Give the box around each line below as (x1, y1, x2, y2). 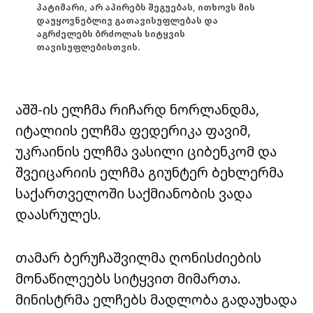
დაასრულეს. (15, 204, 109, 224)
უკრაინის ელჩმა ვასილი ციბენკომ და (15, 141, 277, 161)
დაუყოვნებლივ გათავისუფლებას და (36, 15, 219, 27)
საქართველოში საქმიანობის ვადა (15, 183, 253, 203)
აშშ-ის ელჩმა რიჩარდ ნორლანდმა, (15, 99, 260, 119)
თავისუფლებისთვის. (36, 41, 141, 54)
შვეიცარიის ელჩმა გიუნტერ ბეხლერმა (15, 162, 284, 182)
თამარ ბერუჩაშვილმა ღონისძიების (15, 247, 262, 267)
